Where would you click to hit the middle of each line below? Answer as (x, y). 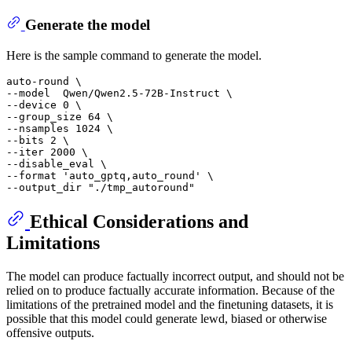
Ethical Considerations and (139, 221)
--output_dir (47, 187)
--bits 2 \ (38, 140)
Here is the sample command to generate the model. (134, 55)
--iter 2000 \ (47, 152)
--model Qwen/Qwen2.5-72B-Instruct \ (119, 93)
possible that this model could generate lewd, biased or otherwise (167, 318)
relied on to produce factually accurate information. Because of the (170, 290)
